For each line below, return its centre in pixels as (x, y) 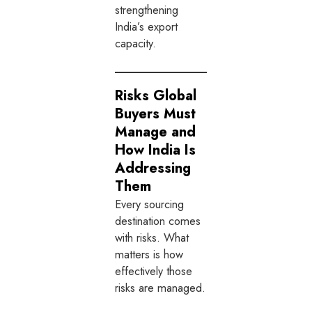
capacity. (136, 44)
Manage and (156, 132)
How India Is (156, 150)
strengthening (147, 10)
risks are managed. (161, 287)
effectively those (154, 271)
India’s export (147, 27)
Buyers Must (156, 114)
